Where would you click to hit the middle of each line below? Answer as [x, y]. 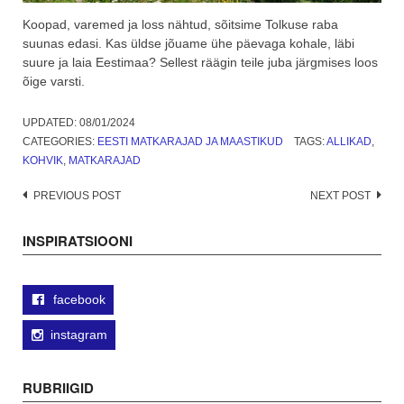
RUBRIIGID [58, 388]
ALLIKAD [349, 142]
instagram [79, 335]
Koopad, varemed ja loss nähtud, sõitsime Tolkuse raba [180, 25]
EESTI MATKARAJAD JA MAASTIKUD [190, 142]
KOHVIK [43, 161]
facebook [78, 300]
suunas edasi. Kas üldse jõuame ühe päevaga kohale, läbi [188, 44]
